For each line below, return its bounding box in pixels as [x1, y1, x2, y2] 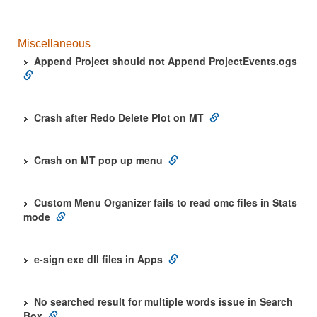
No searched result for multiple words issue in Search [34, 294, 293, 309]
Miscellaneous [18, 38, 91, 50]
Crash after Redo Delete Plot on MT [34, 110, 204, 125]
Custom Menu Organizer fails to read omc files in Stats [34, 195, 297, 209]
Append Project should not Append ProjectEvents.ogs [34, 54, 297, 68]
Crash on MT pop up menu [34, 153, 163, 167]
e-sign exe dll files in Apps [34, 252, 163, 266]
